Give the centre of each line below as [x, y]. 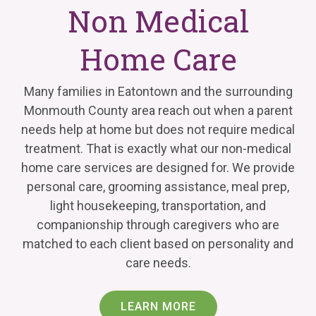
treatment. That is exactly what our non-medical [158, 148]
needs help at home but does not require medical [158, 129]
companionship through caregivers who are [158, 224]
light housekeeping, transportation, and [158, 205]
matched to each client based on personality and [158, 243]
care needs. [158, 262]
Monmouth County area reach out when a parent [158, 110]
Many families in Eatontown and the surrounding [158, 91]
